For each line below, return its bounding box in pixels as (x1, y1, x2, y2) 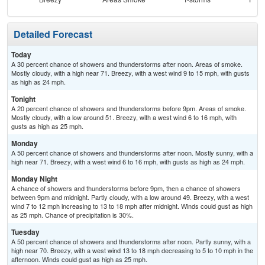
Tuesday (11, 227, 40, 238)
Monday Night (11, 173, 57, 185)
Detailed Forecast (14, 27, 92, 41)
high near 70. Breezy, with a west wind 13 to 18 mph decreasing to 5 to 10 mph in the (11, 245, 253, 256)
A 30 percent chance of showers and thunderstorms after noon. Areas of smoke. (11, 59, 243, 69)
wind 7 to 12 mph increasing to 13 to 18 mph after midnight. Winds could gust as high (11, 201, 253, 211)
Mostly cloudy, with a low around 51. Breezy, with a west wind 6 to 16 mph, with (11, 112, 237, 122)
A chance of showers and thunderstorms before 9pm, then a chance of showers (11, 183, 241, 193)
